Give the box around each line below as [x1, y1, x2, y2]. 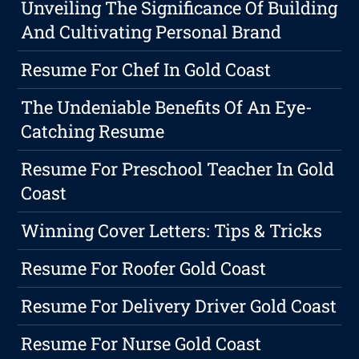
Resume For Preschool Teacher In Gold [21, 157, 335, 181]
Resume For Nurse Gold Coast [21, 332, 262, 356]
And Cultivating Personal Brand [21, 20, 282, 44]
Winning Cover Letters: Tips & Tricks [21, 219, 323, 243]
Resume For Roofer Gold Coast [21, 256, 267, 280]
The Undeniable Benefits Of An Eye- [21, 95, 313, 119]
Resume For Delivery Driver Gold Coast [21, 294, 337, 318]
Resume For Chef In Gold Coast [21, 58, 272, 82]
